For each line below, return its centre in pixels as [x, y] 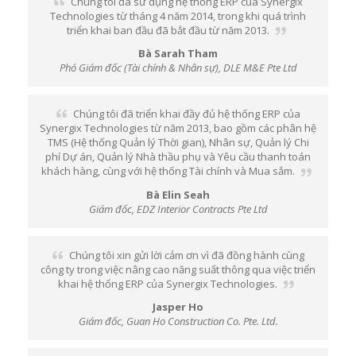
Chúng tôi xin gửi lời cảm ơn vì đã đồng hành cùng [186, 255]
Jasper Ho [178, 307]
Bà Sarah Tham [178, 54]
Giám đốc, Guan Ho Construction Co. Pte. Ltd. [178, 321]
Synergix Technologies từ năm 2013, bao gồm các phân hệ [178, 128]
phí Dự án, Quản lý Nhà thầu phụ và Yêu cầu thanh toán [178, 157]
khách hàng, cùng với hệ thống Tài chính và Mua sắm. [168, 171]
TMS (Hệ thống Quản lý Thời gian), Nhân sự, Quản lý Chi [178, 143]
